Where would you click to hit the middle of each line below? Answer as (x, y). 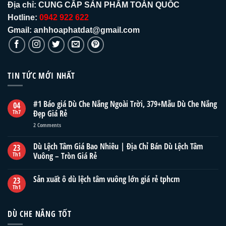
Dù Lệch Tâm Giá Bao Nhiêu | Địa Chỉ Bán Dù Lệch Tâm (118, 147)
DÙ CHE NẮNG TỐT (40, 214)
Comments (48, 125)
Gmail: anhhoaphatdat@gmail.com (74, 30)
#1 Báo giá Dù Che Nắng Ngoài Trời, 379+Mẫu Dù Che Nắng (125, 104)
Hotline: (23, 17)
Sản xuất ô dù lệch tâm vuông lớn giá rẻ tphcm (106, 179)
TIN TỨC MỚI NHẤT (41, 75)
